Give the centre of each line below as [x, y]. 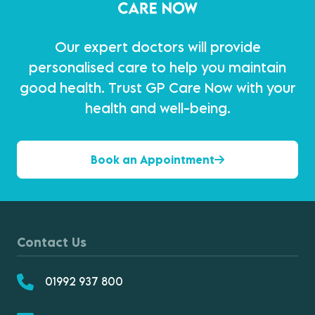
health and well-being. [157, 108]
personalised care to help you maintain [157, 67]
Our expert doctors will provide [157, 47]
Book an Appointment [153, 160]
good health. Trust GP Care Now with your [157, 88]
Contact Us [52, 242]
